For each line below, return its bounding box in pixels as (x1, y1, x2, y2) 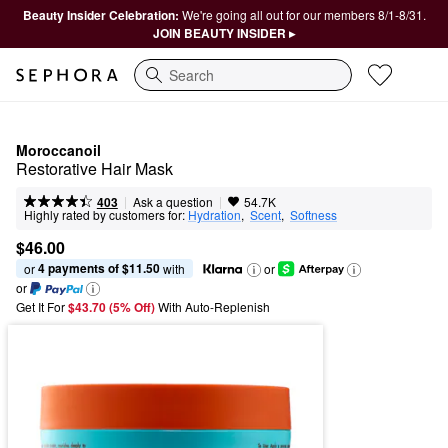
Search (134, 74, 179, 95)
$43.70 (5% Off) (68, 298, 158, 317)
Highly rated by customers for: (24, 206, 185, 223)
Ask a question (132, 193, 213, 210)
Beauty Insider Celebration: (22, 6, 182, 24)
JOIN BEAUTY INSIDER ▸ (153, 24, 295, 42)
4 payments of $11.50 (38, 259, 160, 278)
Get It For (16, 298, 65, 316)
